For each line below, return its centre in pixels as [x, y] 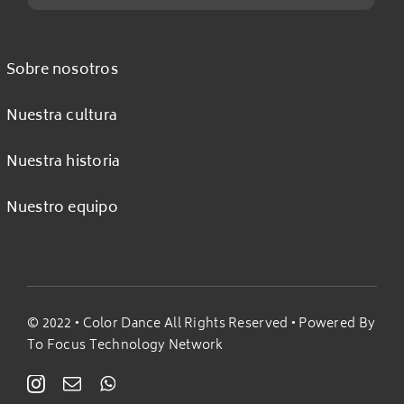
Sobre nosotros [62, 71]
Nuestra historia [63, 163]
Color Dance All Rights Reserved [185, 325]
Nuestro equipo [62, 209]
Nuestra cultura [62, 117]
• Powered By [332, 325]
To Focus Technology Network [125, 346]
